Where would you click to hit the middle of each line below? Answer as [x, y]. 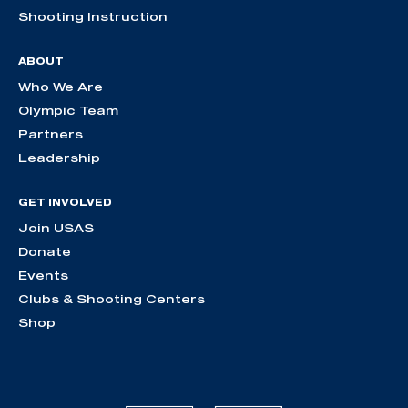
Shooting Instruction [93, 16]
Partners [51, 133]
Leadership [59, 157]
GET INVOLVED [65, 202]
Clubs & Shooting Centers [112, 298]
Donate [45, 251]
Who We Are [61, 86]
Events [43, 275]
